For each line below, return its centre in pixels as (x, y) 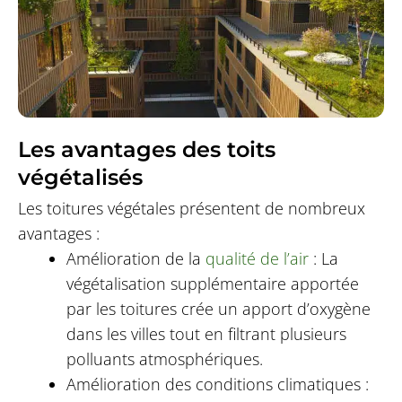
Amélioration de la (135, 259)
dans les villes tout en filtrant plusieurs (206, 334)
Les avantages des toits (146, 150)
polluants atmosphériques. (164, 359)
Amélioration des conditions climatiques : (217, 385)
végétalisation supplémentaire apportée (212, 284)
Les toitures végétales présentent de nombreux (191, 209)
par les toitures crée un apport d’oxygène (218, 309)
